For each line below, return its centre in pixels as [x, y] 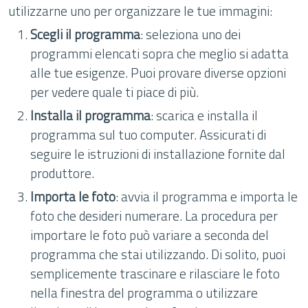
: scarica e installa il [204, 115]
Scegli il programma [85, 34]
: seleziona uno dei [190, 34]
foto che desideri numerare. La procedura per [154, 216]
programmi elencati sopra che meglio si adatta [159, 53]
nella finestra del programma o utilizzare [144, 293]
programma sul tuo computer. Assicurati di [148, 134]
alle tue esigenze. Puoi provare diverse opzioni [158, 73]
